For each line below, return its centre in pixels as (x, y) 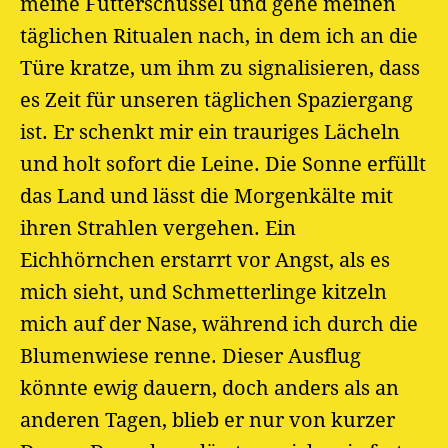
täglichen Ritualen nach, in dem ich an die (219, 35)
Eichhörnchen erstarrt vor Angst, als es (205, 259)
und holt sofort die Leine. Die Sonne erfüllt (223, 163)
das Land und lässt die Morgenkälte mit (206, 195)
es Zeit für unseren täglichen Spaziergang (216, 99)
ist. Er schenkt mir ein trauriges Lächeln (210, 131)
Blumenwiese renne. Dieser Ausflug (190, 355)
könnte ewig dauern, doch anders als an (209, 387)
